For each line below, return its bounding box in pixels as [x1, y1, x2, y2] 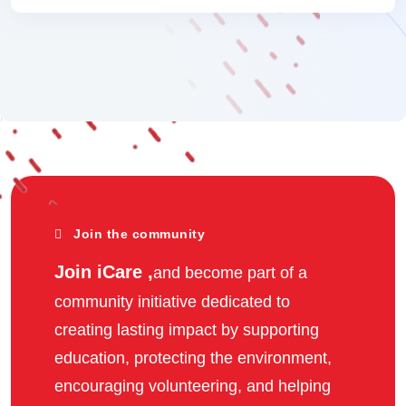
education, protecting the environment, [54, 348, 332, 367]
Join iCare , [54, 261, 153, 282]
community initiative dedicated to [54, 292, 290, 311]
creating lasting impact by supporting [54, 320, 319, 339]
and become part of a [153, 263, 307, 282]
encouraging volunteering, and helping [54, 376, 331, 395]
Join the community [73, 226, 205, 241]
